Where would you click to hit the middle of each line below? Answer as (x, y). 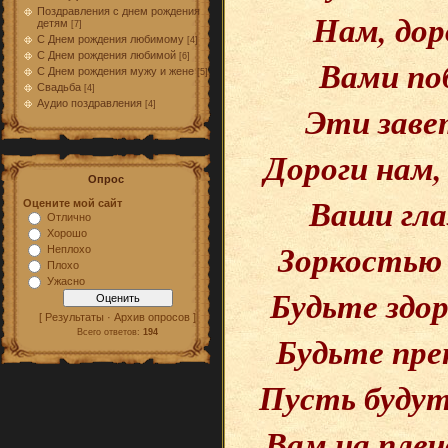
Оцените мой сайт (72, 203)
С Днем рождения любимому (110, 39)
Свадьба (59, 87)
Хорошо (67, 233)
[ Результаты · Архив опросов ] (117, 317)
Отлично (69, 217)
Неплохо (69, 249)
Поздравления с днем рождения (118, 11)
